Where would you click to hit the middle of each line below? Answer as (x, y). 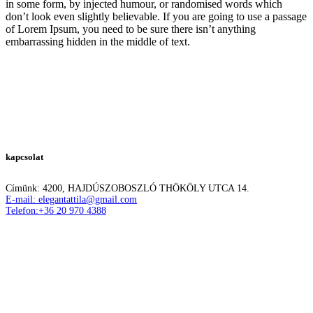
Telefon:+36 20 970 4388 (56, 211)
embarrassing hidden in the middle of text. (98, 42)
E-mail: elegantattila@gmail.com (71, 200)
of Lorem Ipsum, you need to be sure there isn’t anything (131, 29)
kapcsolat (24, 157)
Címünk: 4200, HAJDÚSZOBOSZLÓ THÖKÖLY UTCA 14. (128, 189)
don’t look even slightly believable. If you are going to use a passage (156, 17)
